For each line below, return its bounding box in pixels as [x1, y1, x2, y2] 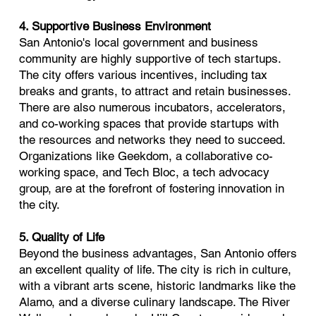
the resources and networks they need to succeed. [19, 133, 286, 147]
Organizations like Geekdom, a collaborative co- [19, 149, 274, 164]
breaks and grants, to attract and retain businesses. [19, 84, 291, 99]
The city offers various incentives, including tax [19, 68, 268, 83]
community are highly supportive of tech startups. [19, 51, 281, 66]
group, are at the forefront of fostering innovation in [19, 181, 285, 196]
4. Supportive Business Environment [19, 19, 212, 34]
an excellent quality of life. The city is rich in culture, [19, 262, 292, 277]
